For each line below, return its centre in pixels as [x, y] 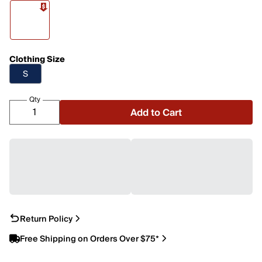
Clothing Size [37, 60]
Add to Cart [156, 113]
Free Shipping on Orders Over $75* [89, 239]
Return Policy [46, 219]
